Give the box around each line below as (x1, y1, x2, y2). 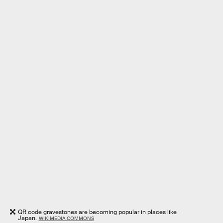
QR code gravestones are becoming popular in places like (18, 208, 177, 216)
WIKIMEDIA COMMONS (38, 215, 94, 222)
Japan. (18, 214, 37, 222)
